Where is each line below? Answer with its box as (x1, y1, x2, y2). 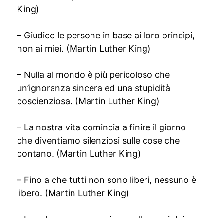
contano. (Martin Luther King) (17, 148, 141, 159)
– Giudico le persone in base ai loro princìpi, (17, 30, 195, 40)
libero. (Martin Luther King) (17, 188, 129, 198)
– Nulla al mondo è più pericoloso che (17, 70, 170, 80)
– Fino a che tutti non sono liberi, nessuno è (17, 175, 196, 185)
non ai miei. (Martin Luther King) (17, 43, 151, 54)
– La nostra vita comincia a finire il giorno (17, 122, 186, 132)
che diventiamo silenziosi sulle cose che (17, 135, 180, 145)
